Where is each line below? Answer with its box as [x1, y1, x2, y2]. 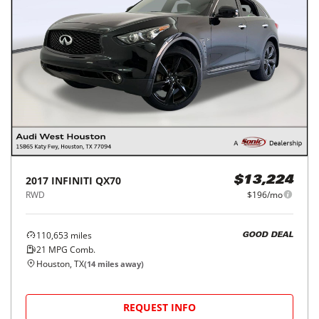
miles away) [95, 258, 144, 269]
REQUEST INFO [123, 300, 196, 314]
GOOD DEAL [242, 231, 293, 240]
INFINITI [51, 173, 93, 187]
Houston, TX [36, 257, 84, 270]
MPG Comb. [46, 243, 95, 256]
